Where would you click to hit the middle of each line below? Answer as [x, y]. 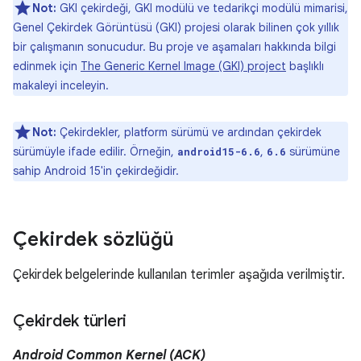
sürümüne [313, 152]
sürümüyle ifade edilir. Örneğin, [95, 152]
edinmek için [47, 66]
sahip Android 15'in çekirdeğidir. [96, 171]
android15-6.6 [219, 152]
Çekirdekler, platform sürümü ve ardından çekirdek [189, 133]
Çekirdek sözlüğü [93, 240]
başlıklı [305, 66]
